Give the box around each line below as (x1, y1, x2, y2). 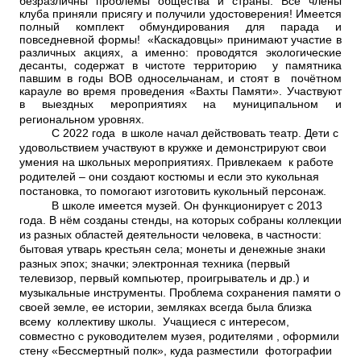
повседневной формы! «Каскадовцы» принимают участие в (19, 34, 342, 46)
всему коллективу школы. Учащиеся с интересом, (19, 316, 289, 328)
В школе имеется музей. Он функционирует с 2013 (19, 200, 322, 212)
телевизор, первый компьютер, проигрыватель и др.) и (19, 272, 309, 284)
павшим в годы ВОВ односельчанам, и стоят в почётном (19, 73, 342, 85)
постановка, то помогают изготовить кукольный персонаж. (19, 185, 326, 197)
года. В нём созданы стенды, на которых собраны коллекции (19, 214, 342, 226)
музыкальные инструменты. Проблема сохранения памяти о (19, 287, 341, 299)
